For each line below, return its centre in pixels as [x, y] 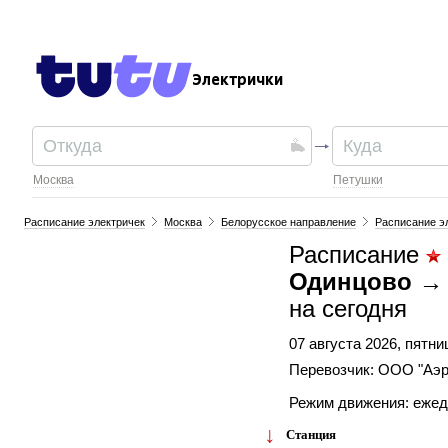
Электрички [238, 80]
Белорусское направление [289, 222]
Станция [310, 435]
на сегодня [348, 309]
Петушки [358, 180]
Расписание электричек [85, 222]
